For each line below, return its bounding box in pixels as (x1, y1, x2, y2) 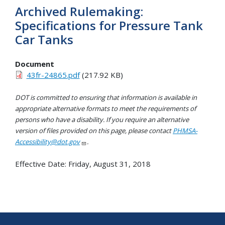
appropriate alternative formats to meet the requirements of (15, 104, 196, 114)
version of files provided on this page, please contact (15, 126, 173, 136)
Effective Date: (15, 158, 68, 169)
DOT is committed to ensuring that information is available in (15, 93, 197, 102)
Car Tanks (15, 31, 73, 48)
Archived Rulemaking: (15, 3, 143, 20)
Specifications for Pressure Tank (15, 17, 203, 34)
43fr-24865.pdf (26, 69, 80, 80)
